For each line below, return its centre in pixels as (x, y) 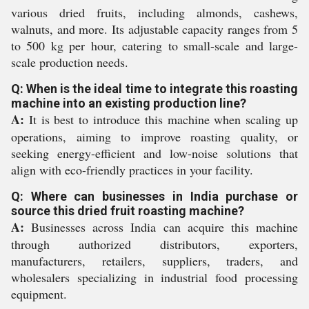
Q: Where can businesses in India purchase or (154, 196)
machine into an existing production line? (129, 103)
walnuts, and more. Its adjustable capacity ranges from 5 (154, 29)
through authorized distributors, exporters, (154, 244)
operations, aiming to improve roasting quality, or (154, 137)
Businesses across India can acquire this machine (161, 227)
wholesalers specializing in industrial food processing (154, 277)
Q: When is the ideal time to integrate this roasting (154, 89)
